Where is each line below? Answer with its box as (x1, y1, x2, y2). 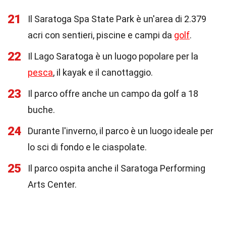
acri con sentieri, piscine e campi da (28, 30, 174, 40)
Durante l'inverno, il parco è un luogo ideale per (28, 126, 213, 136)
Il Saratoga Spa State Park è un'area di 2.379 (28, 14, 206, 24)
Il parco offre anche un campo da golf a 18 (28, 88, 198, 99)
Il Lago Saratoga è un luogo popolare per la (28, 51, 198, 62)
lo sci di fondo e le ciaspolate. (28, 142, 147, 152)
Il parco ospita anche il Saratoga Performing (28, 163, 205, 174)
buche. (28, 104, 55, 115)
